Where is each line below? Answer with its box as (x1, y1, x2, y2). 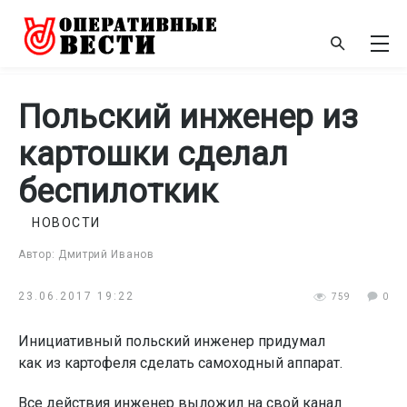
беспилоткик (18, 173, 218, 211)
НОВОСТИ (32, 215, 101, 230)
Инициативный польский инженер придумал (18, 333, 325, 350)
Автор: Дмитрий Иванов (18, 248, 154, 261)
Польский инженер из (18, 98, 358, 136)
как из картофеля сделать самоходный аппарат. (18, 354, 342, 372)
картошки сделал (18, 135, 288, 174)
